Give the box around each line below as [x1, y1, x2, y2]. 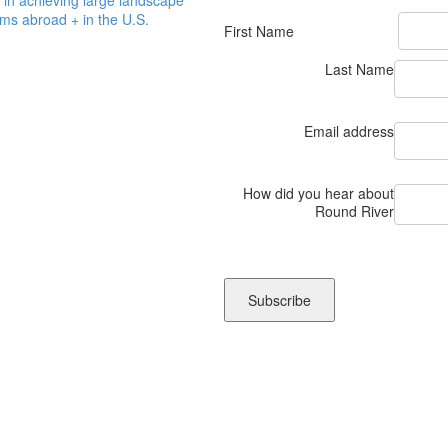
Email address [304, 120, 394, 141]
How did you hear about [243, 182, 394, 203]
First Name [224, 20, 294, 41]
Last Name [325, 58, 394, 79]
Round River [315, 200, 394, 221]
